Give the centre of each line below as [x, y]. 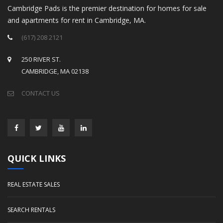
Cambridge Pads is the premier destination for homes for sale [107, 8]
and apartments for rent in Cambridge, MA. [77, 20]
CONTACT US [41, 93]
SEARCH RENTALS [31, 210]
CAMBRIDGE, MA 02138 [55, 71]
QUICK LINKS [37, 159]
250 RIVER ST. [41, 59]
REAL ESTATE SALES [34, 185]
